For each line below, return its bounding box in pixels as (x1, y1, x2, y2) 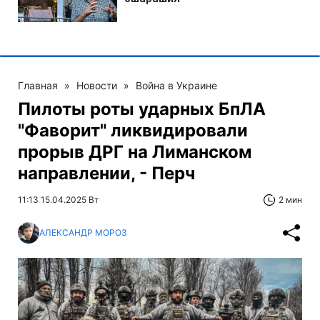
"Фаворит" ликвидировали (18, 119, 248, 141)
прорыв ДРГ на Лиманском (18, 141, 251, 162)
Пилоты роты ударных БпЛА (18, 98, 266, 119)
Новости (76, 79, 117, 91)
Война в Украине (136, 79, 217, 91)
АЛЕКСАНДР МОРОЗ (39, 227, 127, 239)
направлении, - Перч (18, 162, 195, 184)
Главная (18, 79, 58, 91)
